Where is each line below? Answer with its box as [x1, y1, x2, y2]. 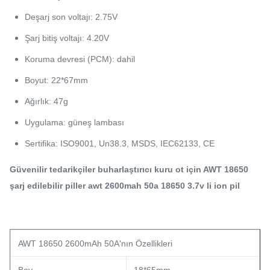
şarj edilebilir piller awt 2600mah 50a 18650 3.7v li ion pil [10, 181, 240, 190]
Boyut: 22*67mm [25, 75, 88, 85]
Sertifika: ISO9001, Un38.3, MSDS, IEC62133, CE [25, 139, 215, 148]
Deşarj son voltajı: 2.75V [25, 12, 118, 22]
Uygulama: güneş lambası [25, 118, 124, 127]
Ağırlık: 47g [25, 96, 68, 106]
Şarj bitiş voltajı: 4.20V [25, 33, 109, 43]
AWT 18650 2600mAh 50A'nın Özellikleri [18, 239, 172, 248]
